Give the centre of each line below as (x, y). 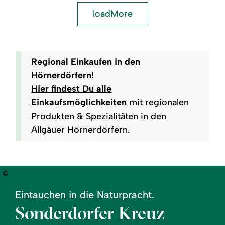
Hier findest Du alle (72, 89)
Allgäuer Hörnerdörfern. (81, 129)
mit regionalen (158, 102)
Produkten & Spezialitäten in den (99, 116)
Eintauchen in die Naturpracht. (85, 195)
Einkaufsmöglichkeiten (79, 102)
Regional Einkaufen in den (86, 62)
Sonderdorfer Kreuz (90, 213)
